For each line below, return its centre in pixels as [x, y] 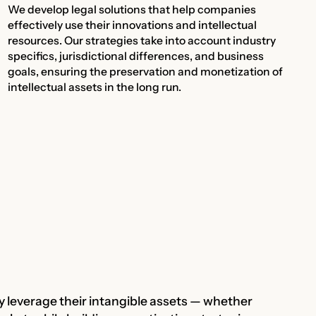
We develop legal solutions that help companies [132, 10]
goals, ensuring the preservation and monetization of [146, 72]
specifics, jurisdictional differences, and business [136, 56]
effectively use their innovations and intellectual [133, 25]
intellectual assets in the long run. [95, 87]
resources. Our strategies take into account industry [142, 41]
